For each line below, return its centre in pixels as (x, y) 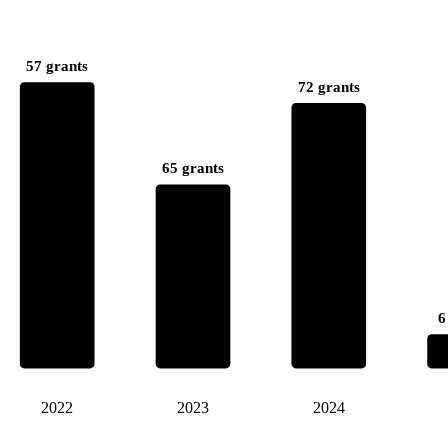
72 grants (328, 86)
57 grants (57, 65)
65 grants (192, 168)
